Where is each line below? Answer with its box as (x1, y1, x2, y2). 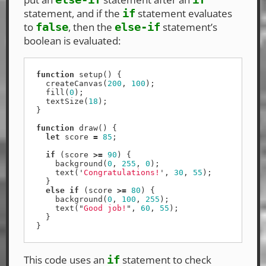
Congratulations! (84, 168, 160, 178)
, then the (68, 20, 115, 34)
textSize (46, 97, 84, 106)
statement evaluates (135, 7, 232, 21)
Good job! (84, 204, 126, 213)
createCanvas (46, 79, 103, 88)
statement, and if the (24, 7, 122, 21)
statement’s (160, 20, 217, 34)
